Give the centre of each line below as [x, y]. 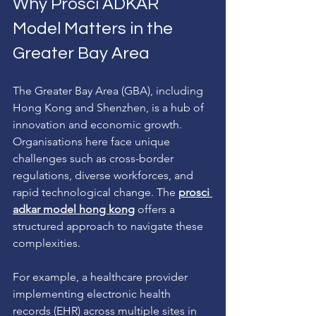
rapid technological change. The [96, 192]
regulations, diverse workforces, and [104, 175]
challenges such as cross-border [95, 158]
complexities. [47, 243]
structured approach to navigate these [109, 226]
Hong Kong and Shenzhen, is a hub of [110, 107]
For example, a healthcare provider [102, 276]
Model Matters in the [95, 28]
